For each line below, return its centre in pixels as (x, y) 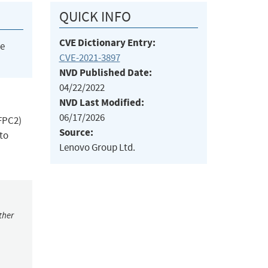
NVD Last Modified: (101, 103)
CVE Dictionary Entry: (107, 43)
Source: (76, 133)
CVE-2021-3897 (89, 58)
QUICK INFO (95, 17)
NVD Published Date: (105, 73)
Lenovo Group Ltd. (97, 148)
